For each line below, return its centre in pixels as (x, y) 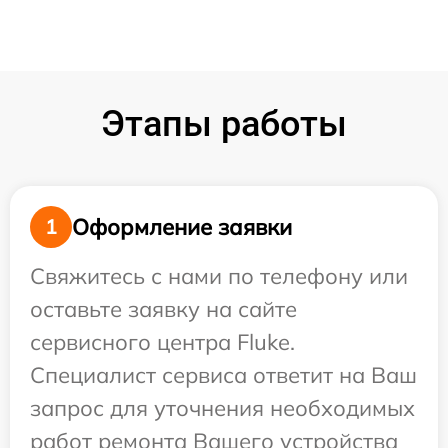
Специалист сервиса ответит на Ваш (223, 375)
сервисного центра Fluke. (162, 342)
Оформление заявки (182, 226)
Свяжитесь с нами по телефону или (219, 276)
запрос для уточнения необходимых (222, 408)
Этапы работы (224, 124)
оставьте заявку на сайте (163, 309)
